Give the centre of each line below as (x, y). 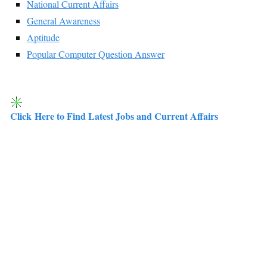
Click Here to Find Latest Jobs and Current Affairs (114, 116)
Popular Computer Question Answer (96, 54)
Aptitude (43, 37)
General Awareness (63, 20)
